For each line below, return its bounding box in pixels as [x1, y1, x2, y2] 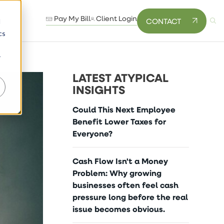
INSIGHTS [72, 82, 125, 97]
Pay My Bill [52, 14, 90, 23]
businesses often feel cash [72, 179, 179, 190]
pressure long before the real [72, 191, 188, 202]
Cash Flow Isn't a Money [72, 155, 168, 166]
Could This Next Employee [72, 104, 176, 115]
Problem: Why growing [72, 167, 162, 178]
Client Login [94, 14, 137, 23]
